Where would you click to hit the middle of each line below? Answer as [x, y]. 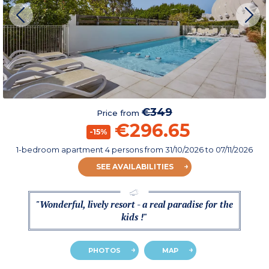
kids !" [134, 217]
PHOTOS [104, 251]
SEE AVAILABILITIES [134, 167]
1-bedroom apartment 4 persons [80, 150]
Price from [119, 113]
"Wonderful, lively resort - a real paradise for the [134, 204]
